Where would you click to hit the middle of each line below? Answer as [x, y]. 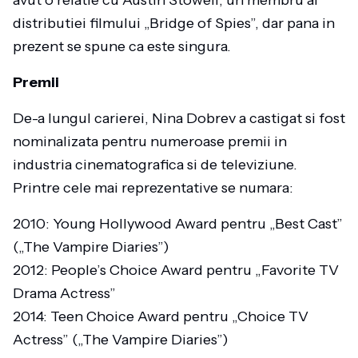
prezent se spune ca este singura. [122, 46]
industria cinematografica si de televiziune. [155, 165]
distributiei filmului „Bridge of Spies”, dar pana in [174, 23]
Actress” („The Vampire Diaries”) [121, 340]
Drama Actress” [64, 293]
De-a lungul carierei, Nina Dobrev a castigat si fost [179, 118]
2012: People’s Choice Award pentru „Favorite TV [176, 270]
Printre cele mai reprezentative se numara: [153, 188]
